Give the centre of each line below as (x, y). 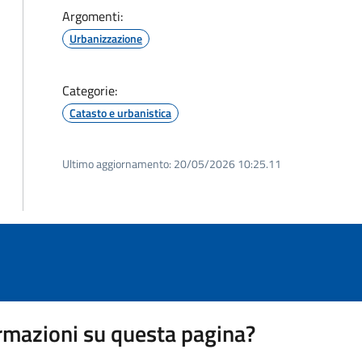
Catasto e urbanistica (120, 113)
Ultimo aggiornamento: (117, 164)
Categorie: (90, 90)
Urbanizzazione (106, 38)
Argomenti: (93, 16)
